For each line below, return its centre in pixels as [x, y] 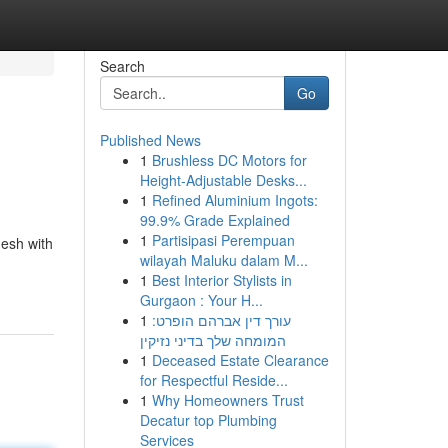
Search [122, 66]
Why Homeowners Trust [227, 400]
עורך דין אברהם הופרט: [221, 320]
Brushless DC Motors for [229, 160]
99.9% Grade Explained [214, 220]
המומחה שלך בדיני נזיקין [212, 340]
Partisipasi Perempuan [223, 240]
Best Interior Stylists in [221, 280]
